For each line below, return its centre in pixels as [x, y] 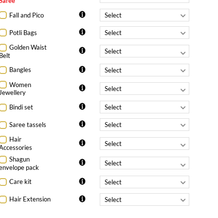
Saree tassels [28, 125]
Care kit [21, 182]
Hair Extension [30, 199]
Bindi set [21, 107]
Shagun [20, 159]
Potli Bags [23, 32]
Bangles [20, 70]
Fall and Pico [27, 15]
